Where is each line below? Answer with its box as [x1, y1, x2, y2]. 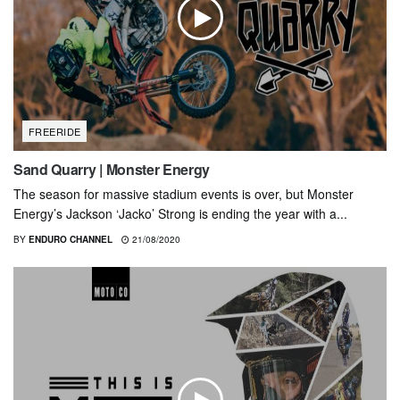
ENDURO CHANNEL [29, 232, 112, 246]
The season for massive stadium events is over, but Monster [13, 184, 354, 203]
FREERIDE [29, 123, 81, 138]
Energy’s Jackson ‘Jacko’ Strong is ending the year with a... [13, 204, 347, 222]
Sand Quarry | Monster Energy [13, 158, 211, 179]
